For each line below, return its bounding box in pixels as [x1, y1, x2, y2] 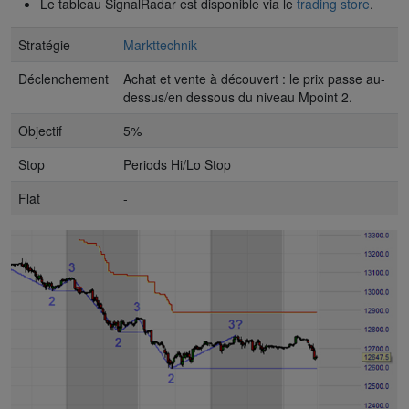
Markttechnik [123, 35, 197, 54]
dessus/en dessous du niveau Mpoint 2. [123, 87, 352, 106]
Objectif [18, 121, 62, 140]
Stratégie [18, 35, 70, 54]
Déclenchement [18, 68, 109, 88]
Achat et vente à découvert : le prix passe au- [123, 68, 385, 88]
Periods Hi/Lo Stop [123, 154, 231, 173]
